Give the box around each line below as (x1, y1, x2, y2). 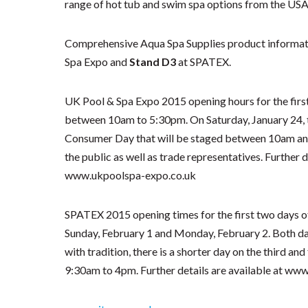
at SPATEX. (176, 55, 232, 68)
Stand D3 (129, 55, 177, 68)
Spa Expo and (65, 55, 130, 68)
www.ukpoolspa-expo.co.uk (65, 168, 197, 181)
